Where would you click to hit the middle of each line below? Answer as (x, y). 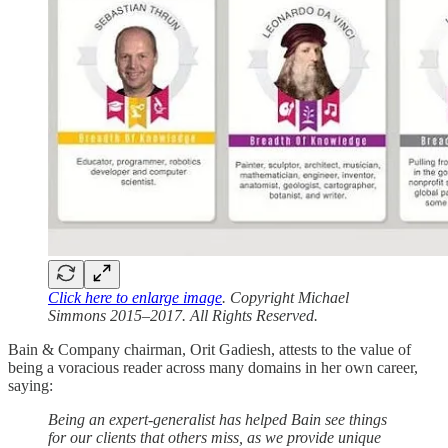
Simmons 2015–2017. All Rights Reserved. (183, 315)
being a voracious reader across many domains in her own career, (213, 367)
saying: (30, 385)
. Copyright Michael (285, 297)
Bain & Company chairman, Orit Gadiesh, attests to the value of (209, 349)
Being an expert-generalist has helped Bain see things (217, 419)
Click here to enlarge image (135, 297)
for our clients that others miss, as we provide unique (214, 437)
